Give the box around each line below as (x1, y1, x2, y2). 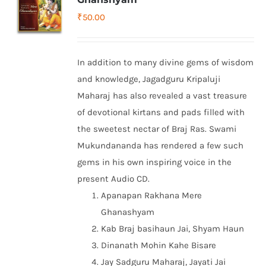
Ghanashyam (101, 207, 155, 217)
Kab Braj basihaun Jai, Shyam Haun (101, 223, 245, 234)
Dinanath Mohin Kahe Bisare (101, 240, 217, 251)
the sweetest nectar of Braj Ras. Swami (77, 123, 237, 134)
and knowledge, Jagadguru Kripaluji (77, 74, 221, 84)
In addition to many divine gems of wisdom (77, 57, 254, 68)
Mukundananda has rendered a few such (77, 140, 244, 151)
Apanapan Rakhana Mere (101, 190, 202, 201)
